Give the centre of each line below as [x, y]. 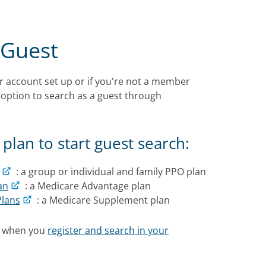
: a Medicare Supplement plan [101, 200]
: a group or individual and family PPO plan [109, 172]
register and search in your [108, 230]
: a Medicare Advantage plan [87, 186]
